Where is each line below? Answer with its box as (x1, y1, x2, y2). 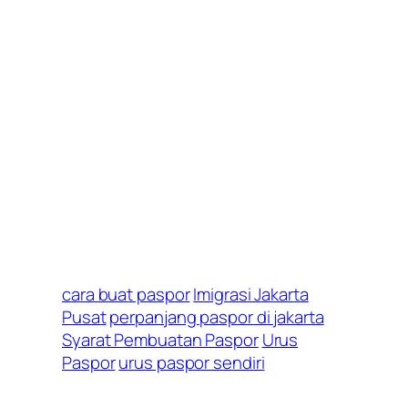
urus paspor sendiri (118, 351, 265, 375)
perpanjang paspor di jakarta (109, 305, 324, 330)
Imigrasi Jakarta (193, 282, 309, 307)
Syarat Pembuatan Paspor (62, 328, 259, 352)
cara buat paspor (62, 282, 190, 307)
